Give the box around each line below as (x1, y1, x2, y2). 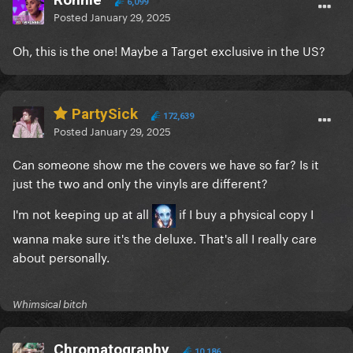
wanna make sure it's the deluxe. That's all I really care (13, 228, 317, 247)
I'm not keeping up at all (13, 203, 152, 223)
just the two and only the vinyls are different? (13, 173, 268, 192)
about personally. (13, 247, 110, 266)
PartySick (68, 105, 138, 124)
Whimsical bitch (13, 298, 87, 311)
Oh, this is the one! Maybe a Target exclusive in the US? (13, 40, 325, 60)
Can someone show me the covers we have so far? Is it (13, 154, 319, 173)
